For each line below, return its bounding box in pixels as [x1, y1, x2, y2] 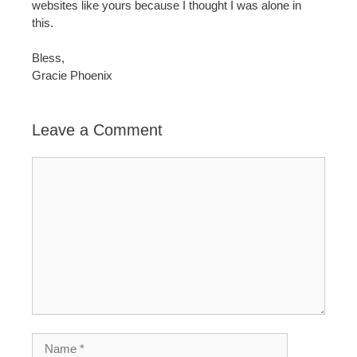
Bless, [32, 51, 65, 65]
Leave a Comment [32, 121, 163, 139]
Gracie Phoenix [32, 69, 112, 83]
